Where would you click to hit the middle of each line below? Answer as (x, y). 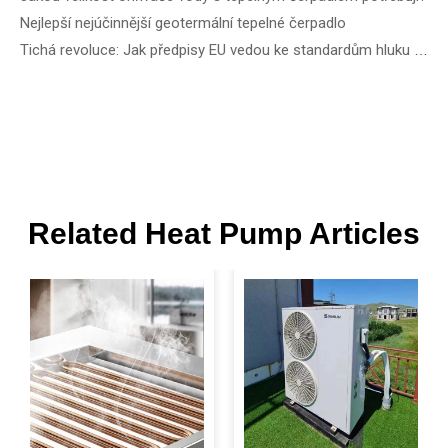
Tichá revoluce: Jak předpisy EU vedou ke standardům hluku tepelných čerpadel (421, 50)
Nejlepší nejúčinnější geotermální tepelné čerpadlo (183, 23)
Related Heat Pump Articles (224, 233)
